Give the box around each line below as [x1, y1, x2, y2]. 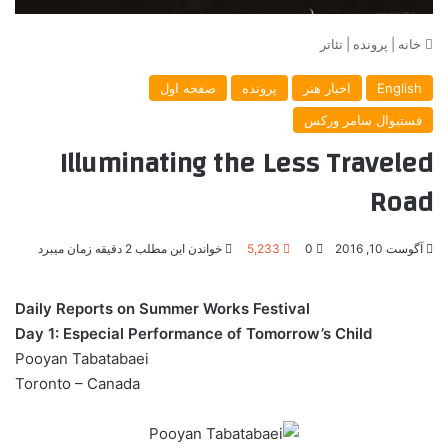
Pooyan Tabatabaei [15, 348, 149, 368]
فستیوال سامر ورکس [304, 111, 422, 128]
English [377, 79, 422, 96]
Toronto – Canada [15, 373, 140, 393]
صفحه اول [160, 79, 216, 96]
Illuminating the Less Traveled [59, 137, 433, 189]
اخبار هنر [303, 79, 351, 96]
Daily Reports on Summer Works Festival [15, 298, 310, 318]
